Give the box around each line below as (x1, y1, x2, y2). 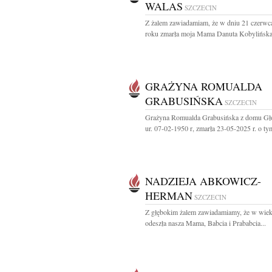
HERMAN (145, 188, 192, 203)
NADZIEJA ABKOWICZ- (145, 174, 261, 188)
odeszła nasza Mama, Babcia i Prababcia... (145, 218, 266, 228)
